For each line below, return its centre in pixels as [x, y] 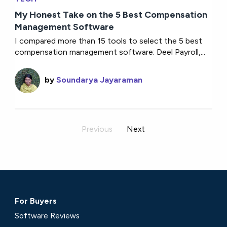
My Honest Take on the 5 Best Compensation [111, 14]
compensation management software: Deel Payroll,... [110, 52]
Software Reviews [47, 216]
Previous [97, 129]
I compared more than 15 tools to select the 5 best [109, 41]
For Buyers [36, 201]
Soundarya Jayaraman [100, 80]
